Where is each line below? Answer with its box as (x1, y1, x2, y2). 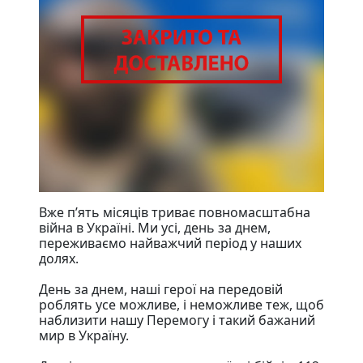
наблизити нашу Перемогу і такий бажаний (39, 310, 315, 329)
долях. (39, 249, 79, 267)
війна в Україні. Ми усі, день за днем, (39, 218, 271, 237)
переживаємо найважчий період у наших (39, 233, 301, 252)
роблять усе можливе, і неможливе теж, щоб (39, 295, 324, 314)
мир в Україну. (39, 326, 129, 344)
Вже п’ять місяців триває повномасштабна (39, 203, 310, 221)
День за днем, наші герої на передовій (39, 280, 283, 298)
